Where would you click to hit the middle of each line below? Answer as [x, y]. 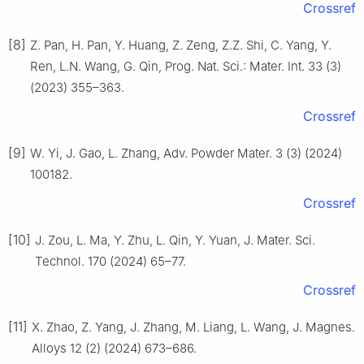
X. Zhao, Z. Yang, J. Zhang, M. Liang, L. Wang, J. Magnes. [193, 327]
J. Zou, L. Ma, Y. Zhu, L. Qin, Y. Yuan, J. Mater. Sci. [175, 240]
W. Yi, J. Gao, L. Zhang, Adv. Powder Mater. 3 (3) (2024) [186, 154]
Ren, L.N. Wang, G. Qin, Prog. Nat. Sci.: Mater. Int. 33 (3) [186, 67]
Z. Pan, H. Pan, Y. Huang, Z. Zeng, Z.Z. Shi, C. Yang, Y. [181, 45]
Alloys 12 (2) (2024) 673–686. [114, 349]
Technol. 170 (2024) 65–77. [110, 262]
